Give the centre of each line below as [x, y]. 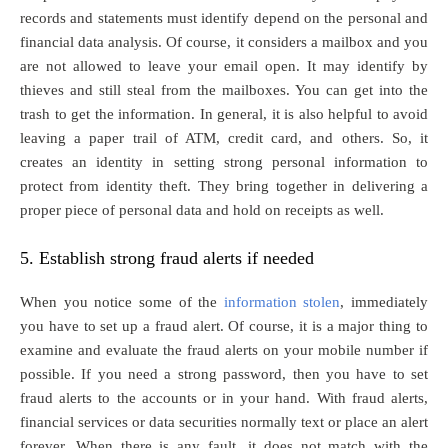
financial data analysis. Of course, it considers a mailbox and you [224, 41]
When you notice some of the [122, 301]
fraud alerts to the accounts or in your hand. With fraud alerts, [224, 397]
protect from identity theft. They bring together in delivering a [224, 185]
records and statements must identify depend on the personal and [224, 17]
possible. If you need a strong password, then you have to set [224, 373]
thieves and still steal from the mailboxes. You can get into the [224, 89]
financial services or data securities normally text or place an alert [224, 421]
